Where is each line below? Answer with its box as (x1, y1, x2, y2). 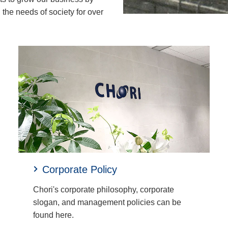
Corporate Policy (42, 164, 117, 176)
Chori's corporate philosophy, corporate (33, 185, 174, 194)
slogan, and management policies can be (33, 198, 181, 207)
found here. (33, 211, 74, 220)
